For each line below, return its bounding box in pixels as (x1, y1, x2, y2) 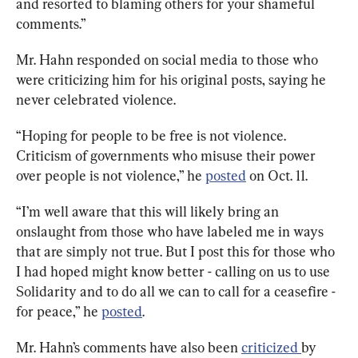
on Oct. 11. (249, 166, 308, 184)
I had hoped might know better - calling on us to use (16, 262, 333, 280)
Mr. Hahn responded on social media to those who (16, 50, 321, 68)
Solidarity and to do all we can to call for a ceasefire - (16, 282, 339, 300)
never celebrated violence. (16, 90, 179, 108)
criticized (241, 338, 301, 356)
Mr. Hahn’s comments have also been (16, 338, 241, 356)
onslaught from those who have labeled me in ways (16, 222, 327, 240)
